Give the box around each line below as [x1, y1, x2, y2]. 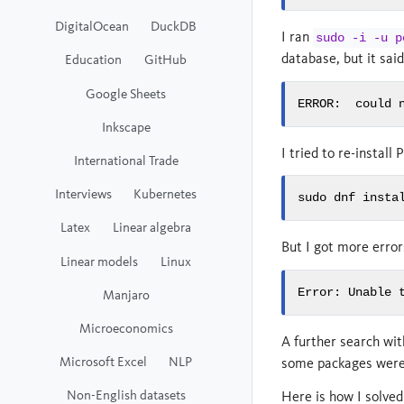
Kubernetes [133, 185, 197, 203]
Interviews [54, 185, 112, 203]
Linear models [60, 252, 139, 270]
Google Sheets [86, 84, 166, 102]
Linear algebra [112, 218, 191, 236]
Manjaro [102, 285, 150, 303]
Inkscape [101, 117, 151, 135]
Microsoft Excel [59, 353, 147, 371]
